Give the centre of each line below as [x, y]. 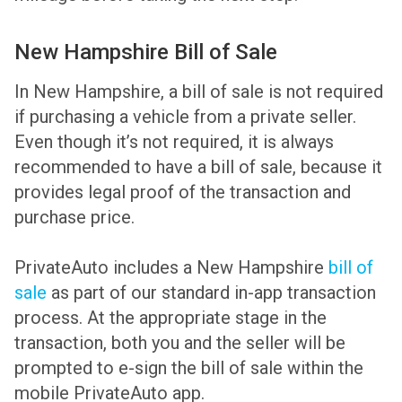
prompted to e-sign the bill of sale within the [189, 368]
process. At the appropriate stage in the [170, 318]
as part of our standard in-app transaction [211, 293]
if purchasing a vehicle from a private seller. [185, 117]
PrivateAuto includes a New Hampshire [171, 268]
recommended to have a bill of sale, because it [198, 167]
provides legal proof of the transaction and [183, 192]
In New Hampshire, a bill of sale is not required [199, 92]
